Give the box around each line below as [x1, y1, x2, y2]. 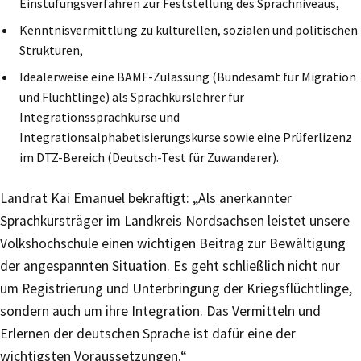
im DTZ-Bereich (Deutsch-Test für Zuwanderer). [19, 148, 279, 165]
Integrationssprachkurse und [19, 108, 180, 125]
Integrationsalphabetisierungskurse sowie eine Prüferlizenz [19, 128, 352, 145]
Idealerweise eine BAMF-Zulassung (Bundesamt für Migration [19, 68, 356, 85]
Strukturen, [19, 41, 83, 58]
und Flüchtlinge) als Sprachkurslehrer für [19, 88, 244, 105]
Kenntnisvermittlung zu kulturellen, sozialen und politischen [19, 21, 358, 38]
